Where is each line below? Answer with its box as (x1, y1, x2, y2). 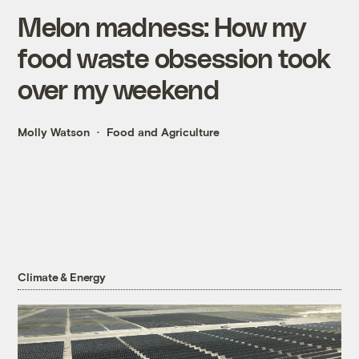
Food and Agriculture (107, 125, 220, 139)
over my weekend (18, 73, 220, 105)
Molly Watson (18, 125, 91, 139)
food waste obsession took (18, 42, 330, 74)
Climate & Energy (18, 270, 106, 284)
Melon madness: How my (18, 10, 306, 42)
